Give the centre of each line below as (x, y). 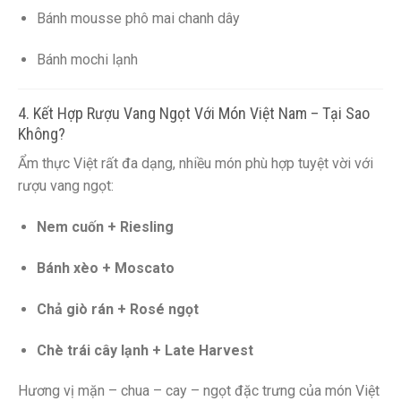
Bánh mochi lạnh (87, 59)
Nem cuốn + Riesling (105, 227)
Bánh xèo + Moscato (105, 268)
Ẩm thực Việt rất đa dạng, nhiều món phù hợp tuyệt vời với (196, 164)
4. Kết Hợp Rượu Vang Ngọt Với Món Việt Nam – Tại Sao (194, 114)
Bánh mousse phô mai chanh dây (138, 18)
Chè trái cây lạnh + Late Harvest (145, 350)
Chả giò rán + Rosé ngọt (117, 309)
